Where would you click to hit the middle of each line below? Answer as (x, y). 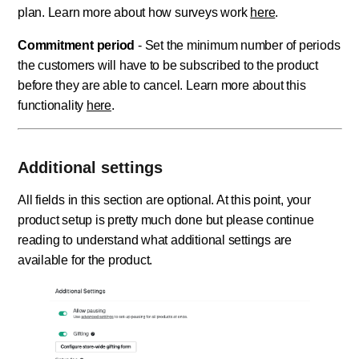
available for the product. (85, 260)
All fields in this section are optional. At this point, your (164, 200)
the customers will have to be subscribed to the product (168, 65)
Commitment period (77, 45)
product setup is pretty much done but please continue (166, 220)
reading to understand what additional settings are (155, 240)
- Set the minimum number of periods (238, 45)
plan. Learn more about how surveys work (134, 12)
